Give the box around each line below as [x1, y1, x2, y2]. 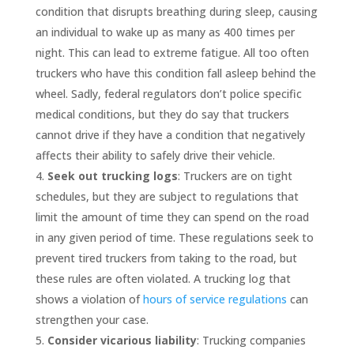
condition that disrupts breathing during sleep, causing [35, 4, 318, 19]
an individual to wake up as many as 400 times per [35, 24, 295, 40]
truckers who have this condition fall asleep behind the [35, 66, 316, 81]
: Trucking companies [196, 333, 306, 348]
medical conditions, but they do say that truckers [35, 107, 289, 122]
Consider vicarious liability [47, 333, 197, 348]
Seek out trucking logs [47, 168, 178, 183]
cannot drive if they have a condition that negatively [35, 127, 305, 142]
